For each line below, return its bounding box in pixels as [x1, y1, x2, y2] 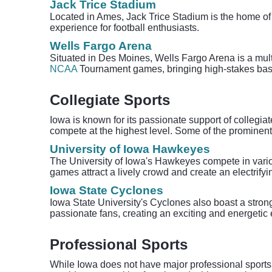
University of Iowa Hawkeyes [50, 143, 210, 155]
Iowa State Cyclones [50, 184, 163, 197]
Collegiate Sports [50, 92, 170, 108]
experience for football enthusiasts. [50, 22, 199, 33]
